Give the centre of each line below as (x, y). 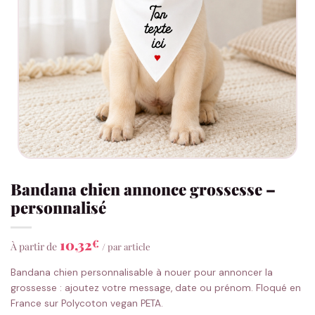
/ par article (126, 246)
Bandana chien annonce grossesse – (143, 189)
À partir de (34, 246)
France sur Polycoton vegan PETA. (87, 303)
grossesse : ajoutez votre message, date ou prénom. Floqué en (156, 288)
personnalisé (58, 207)
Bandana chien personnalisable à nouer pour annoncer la (142, 272)
